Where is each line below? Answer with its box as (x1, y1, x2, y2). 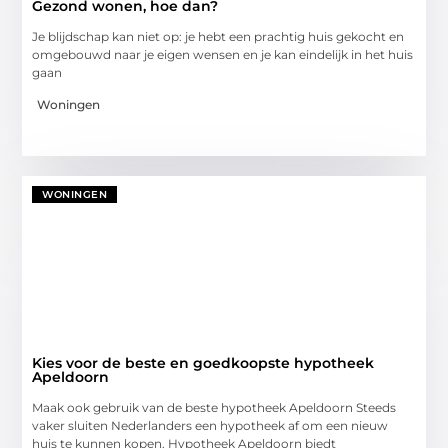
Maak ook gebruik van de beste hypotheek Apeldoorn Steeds (32, 399, 397, 415)
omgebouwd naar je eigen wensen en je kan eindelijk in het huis (32, 46, 414, 62)
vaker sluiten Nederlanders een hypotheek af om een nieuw (32, 417, 389, 433)
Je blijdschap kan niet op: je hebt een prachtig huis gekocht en (32, 28, 405, 44)
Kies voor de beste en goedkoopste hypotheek (32, 353, 375, 372)
